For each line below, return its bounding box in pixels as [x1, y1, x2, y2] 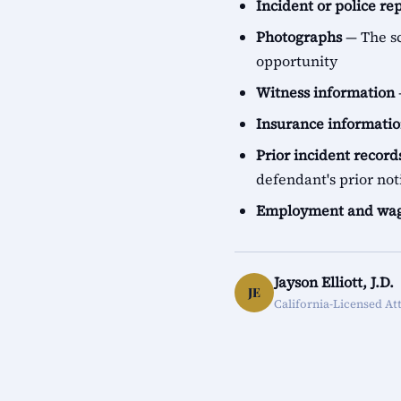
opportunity [256, 51, 337, 71]
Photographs [256, 27, 342, 47]
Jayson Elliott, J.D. [274, 272, 394, 292]
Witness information [256, 82, 395, 102]
